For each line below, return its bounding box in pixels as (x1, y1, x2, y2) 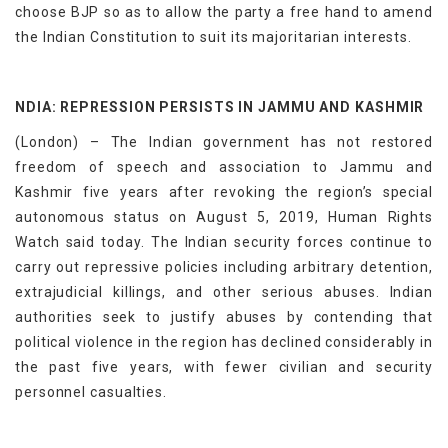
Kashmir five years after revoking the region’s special (15, 183, 433, 200)
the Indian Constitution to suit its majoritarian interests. (15, 28, 413, 45)
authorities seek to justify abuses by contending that (15, 308, 433, 325)
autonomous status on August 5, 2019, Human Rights (15, 208, 433, 225)
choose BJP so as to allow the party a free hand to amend (15, 3, 433, 20)
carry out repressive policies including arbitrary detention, (15, 258, 433, 275)
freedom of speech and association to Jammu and (15, 158, 433, 175)
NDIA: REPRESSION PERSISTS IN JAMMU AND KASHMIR (15, 98, 425, 115)
